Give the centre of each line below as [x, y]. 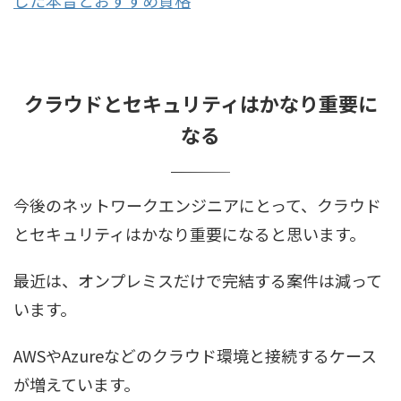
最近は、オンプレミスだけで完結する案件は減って [198, 280]
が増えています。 [77, 384]
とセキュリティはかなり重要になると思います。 [189, 233]
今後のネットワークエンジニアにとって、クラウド [197, 205]
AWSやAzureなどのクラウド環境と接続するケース [195, 355]
